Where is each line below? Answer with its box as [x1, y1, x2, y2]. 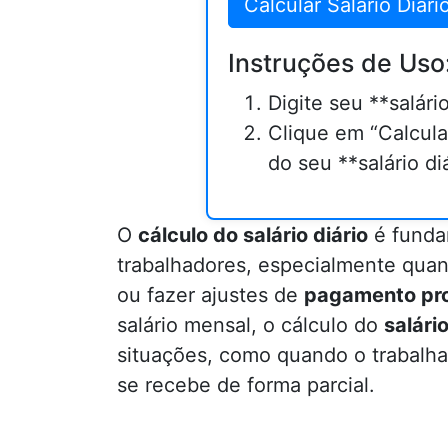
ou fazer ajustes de [117, 283, 304, 307]
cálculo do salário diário [138, 223, 368, 247]
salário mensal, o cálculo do [117, 313, 384, 337]
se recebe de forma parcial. [117, 373, 375, 397]
